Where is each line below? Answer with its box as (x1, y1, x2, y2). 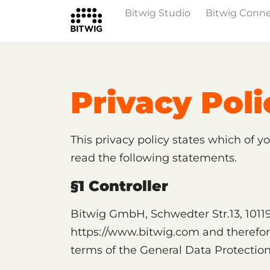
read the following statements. (71, 151, 237, 165)
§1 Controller (71, 177, 168, 195)
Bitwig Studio (125, 7, 190, 19)
